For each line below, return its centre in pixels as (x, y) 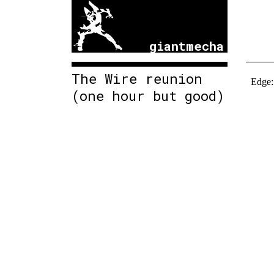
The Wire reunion (137, 78)
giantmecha (187, 46)
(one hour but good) (148, 95)
